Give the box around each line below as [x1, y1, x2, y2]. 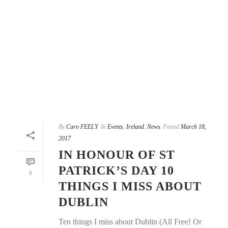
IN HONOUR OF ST [59, 148, 175, 161]
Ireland [126, 123, 144, 130]
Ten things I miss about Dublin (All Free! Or [59, 217, 202, 226]
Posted [163, 123, 179, 130]
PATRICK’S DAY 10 [59, 163, 174, 177]
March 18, [181, 123, 206, 130]
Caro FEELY [66, 123, 98, 130]
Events [107, 123, 123, 130]
